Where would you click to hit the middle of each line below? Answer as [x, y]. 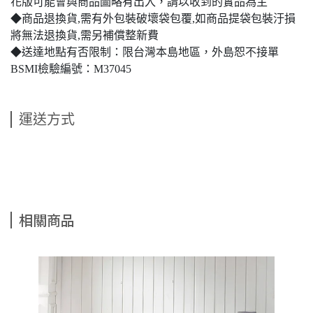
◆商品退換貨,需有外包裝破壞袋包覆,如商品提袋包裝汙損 [153, 18]
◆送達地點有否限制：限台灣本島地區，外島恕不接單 [145, 52]
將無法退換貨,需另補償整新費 [85, 35]
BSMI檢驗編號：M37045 [71, 68]
